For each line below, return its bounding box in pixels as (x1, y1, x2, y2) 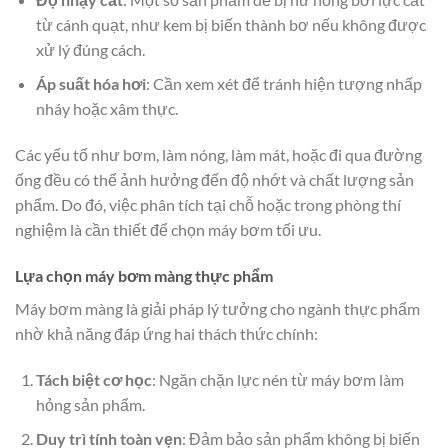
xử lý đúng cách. (35, 39, 145, 59)
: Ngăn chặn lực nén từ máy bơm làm (151, 369, 404, 389)
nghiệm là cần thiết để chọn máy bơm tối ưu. (15, 219, 321, 239)
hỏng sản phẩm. (35, 394, 145, 414)
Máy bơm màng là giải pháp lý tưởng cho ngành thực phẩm (15, 298, 420, 318)
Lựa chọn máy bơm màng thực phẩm (15, 265, 273, 285)
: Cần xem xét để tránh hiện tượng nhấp (145, 74, 422, 94)
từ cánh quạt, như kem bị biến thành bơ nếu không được (35, 14, 426, 34)
